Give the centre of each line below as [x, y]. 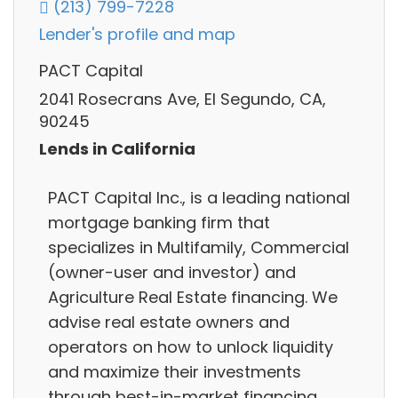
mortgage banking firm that [159, 222]
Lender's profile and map [137, 35]
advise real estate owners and [169, 322]
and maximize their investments [175, 371]
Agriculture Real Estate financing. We [193, 297]
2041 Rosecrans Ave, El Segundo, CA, [183, 99]
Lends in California [117, 149]
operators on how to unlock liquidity [191, 346]
